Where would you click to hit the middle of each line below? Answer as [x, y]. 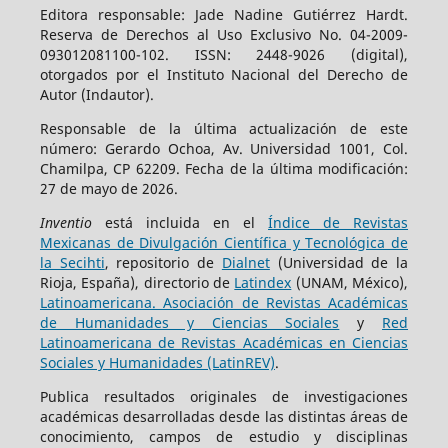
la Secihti [72, 263]
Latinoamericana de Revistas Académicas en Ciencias [224, 343]
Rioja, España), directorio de [137, 283]
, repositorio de [163, 263]
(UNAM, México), [350, 283]
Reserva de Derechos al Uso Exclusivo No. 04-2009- [224, 35]
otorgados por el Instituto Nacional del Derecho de [224, 75]
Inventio [65, 223]
